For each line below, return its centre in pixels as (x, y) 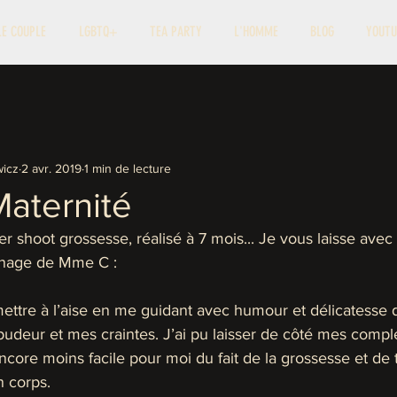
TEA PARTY (176, 31)
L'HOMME (256, 31)
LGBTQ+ (98, 31)
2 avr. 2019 (51, 168)
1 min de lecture (128, 168)
